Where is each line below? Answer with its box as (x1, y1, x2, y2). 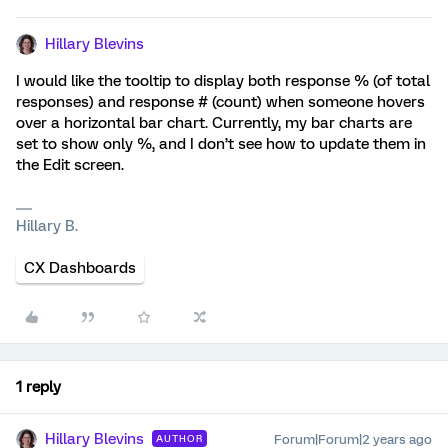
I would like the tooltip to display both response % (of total (16, 72, 430, 90)
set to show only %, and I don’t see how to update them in (16, 135, 426, 153)
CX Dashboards (24, 259, 136, 277)
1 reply (16, 378, 61, 396)
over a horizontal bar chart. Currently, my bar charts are (16, 114, 412, 132)
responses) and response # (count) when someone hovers (16, 93, 425, 111)
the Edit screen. (16, 156, 124, 174)
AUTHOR (156, 433, 203, 444)
